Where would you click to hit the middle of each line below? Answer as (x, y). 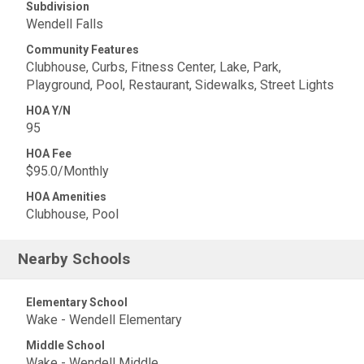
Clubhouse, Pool (72, 214)
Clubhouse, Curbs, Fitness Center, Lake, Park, (154, 67)
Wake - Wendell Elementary (104, 320)
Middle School (65, 345)
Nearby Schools (74, 259)
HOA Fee (49, 154)
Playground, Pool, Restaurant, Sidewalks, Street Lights (180, 85)
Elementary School (77, 302)
